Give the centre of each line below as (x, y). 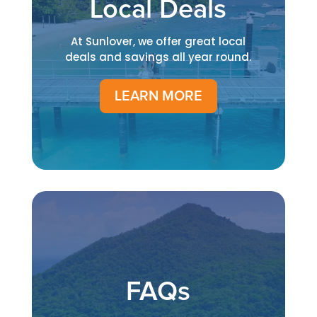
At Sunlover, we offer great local (158, 41)
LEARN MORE (158, 96)
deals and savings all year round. (158, 57)
